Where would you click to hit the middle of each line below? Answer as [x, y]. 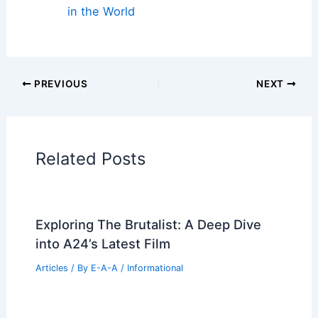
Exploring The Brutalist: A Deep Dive [148, 224]
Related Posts [90, 158]
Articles [51, 268]
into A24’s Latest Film [103, 243]
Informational [155, 268]
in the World [101, 12]
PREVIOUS [60, 83]
